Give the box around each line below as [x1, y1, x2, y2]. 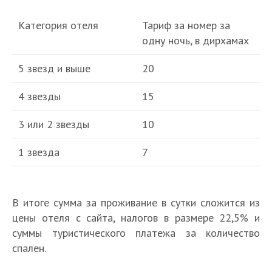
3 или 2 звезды [18, 117, 89, 131]
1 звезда [18, 144, 59, 159]
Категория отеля [18, 18, 98, 32]
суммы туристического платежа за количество [12, 226, 260, 240]
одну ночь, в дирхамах [142, 33, 249, 47]
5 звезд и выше [18, 61, 90, 75]
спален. [12, 241, 46, 256]
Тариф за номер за [142, 18, 230, 32]
